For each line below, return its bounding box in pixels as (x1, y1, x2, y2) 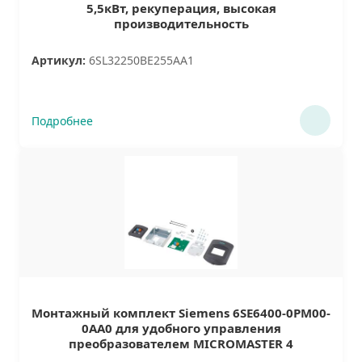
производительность (113, 15, 249, 32)
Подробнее (32, 112, 93, 128)
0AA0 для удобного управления (81, 320, 281, 336)
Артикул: (32, 53, 86, 68)
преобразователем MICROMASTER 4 (69, 335, 293, 351)
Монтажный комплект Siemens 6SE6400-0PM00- (32, 305, 330, 321)
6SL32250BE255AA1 (86, 53, 194, 68)
